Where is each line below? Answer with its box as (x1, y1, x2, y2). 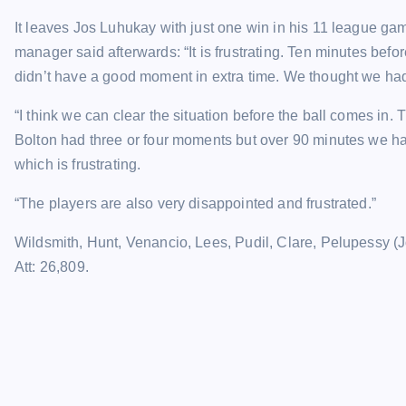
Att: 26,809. (14, 259, 89, 275)
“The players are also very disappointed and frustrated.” (14, 196, 376, 211)
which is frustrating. (14, 157, 141, 172)
